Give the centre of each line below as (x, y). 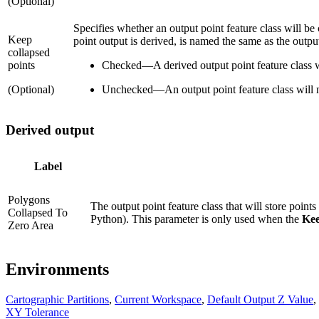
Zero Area (31, 225)
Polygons (29, 199)
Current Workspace (158, 299)
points (21, 65)
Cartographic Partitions (57, 299)
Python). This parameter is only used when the (196, 219)
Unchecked (127, 89)
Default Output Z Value (260, 299)
